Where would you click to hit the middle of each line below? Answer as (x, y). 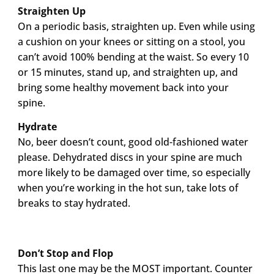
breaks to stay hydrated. (74, 203)
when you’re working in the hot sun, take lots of (128, 188)
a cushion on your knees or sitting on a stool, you (131, 42)
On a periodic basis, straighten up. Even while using (136, 26)
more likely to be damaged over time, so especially (134, 173)
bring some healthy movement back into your (123, 87)
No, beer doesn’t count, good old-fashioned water (133, 142)
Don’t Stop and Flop (65, 254)
